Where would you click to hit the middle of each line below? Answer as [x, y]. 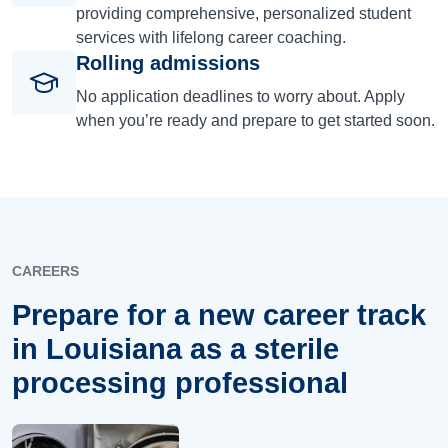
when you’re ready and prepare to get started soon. [255, 120]
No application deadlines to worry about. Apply [240, 96]
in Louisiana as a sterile [175, 348]
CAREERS [45, 270]
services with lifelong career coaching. [211, 37]
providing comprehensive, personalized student [243, 13]
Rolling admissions [168, 62]
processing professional [180, 382]
